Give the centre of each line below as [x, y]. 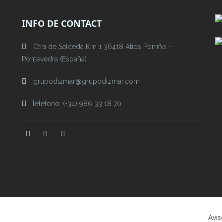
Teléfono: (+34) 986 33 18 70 [76, 104]
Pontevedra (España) [54, 59]
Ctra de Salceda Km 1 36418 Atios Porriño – [102, 47]
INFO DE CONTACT [62, 24]
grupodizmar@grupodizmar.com [85, 82]
